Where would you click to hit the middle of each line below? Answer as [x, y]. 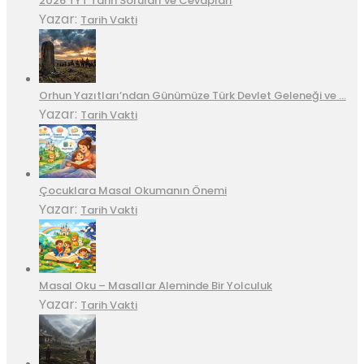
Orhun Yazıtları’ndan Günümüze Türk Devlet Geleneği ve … [193, 96]
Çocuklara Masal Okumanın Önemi [133, 191]
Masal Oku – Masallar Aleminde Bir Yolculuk [156, 286]
